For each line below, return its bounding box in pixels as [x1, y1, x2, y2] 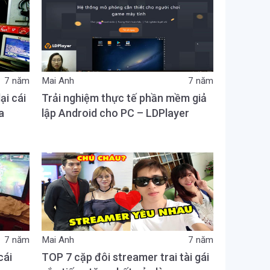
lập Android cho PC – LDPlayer [42, 107, 189, 119]
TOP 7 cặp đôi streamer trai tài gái [42, 251, 209, 263]
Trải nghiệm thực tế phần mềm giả [42, 92, 207, 104]
